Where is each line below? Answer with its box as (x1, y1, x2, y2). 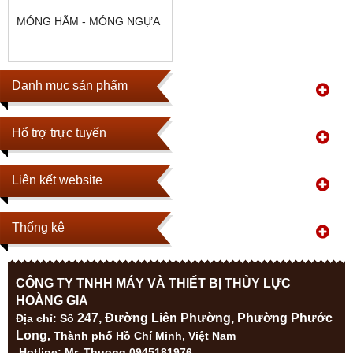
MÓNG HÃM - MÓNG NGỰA (17, 15, 160, 28)
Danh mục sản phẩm (12, 78, 128, 92)
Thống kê (12, 220, 65, 234)
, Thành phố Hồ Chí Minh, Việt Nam (47, 329, 236, 342)
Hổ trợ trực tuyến (12, 125, 106, 139)
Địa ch (16, 312, 50, 325)
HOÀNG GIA (16, 294, 88, 307)
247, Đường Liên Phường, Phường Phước (77, 311, 333, 325)
